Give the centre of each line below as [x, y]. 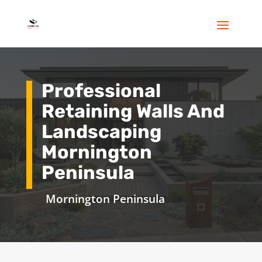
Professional [101, 90]
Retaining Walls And [133, 111]
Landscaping [101, 131]
